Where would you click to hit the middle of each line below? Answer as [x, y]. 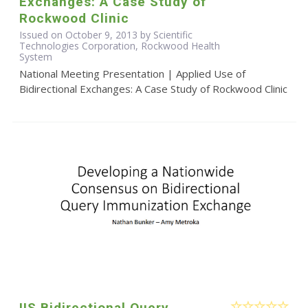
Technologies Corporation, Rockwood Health [119, 46]
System [35, 57]
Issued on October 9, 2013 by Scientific [106, 35]
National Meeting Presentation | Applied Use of [132, 74]
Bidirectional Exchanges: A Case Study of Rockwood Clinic [153, 89]
